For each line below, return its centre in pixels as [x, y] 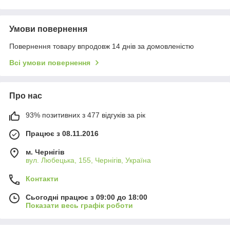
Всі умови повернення [50, 63]
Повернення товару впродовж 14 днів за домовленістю [102, 46]
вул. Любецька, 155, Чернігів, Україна [88, 160]
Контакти [42, 179]
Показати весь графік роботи [79, 206]
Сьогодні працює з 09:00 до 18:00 [87, 197]
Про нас [26, 96]
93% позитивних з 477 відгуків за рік [85, 115]
